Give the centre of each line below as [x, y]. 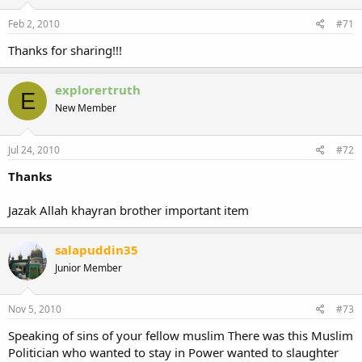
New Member [86, 108]
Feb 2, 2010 [34, 24]
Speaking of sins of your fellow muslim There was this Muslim [181, 335]
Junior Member [88, 267]
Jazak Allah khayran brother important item [128, 210]
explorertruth [98, 90]
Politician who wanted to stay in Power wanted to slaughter [173, 352]
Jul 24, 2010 [34, 149]
